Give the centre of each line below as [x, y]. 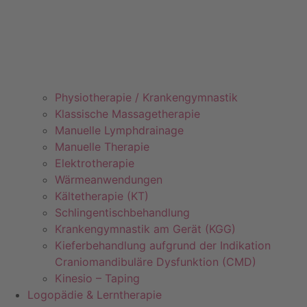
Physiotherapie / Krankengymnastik [146, 97]
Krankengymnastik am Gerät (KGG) [145, 229]
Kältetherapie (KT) [102, 196]
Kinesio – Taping [97, 278]
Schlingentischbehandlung [122, 212]
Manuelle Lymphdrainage [119, 130]
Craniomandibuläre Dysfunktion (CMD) [156, 261]
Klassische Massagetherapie [127, 113]
